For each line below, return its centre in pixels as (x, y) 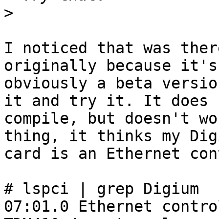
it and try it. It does (106, 101)
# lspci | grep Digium (101, 189)
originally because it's (111, 66)
